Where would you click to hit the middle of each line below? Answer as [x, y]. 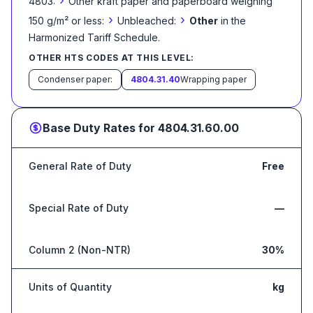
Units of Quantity [70, 287]
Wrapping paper [213, 79]
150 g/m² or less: [66, 21]
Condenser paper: [75, 79]
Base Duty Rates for [100, 128]
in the [233, 21]
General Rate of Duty [80, 166]
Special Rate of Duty [79, 208]
